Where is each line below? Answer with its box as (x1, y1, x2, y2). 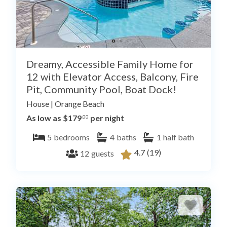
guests (91, 148, 114, 159)
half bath (163, 132, 194, 142)
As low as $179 (26, 113, 82, 123)
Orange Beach (55, 99, 104, 109)
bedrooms (54, 132, 90, 142)
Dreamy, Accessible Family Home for (26, 58, 194, 70)
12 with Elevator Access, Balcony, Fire (26, 70, 199, 83)
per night (89, 113, 124, 123)
